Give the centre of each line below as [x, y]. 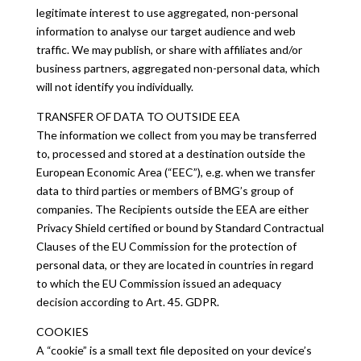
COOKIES [62, 332]
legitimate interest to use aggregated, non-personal [167, 12]
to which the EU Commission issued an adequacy [158, 283]
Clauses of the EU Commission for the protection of [166, 246]
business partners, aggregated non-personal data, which [178, 68]
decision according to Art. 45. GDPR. [127, 302]
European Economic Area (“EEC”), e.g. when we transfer [175, 172]
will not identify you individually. [114, 87]
